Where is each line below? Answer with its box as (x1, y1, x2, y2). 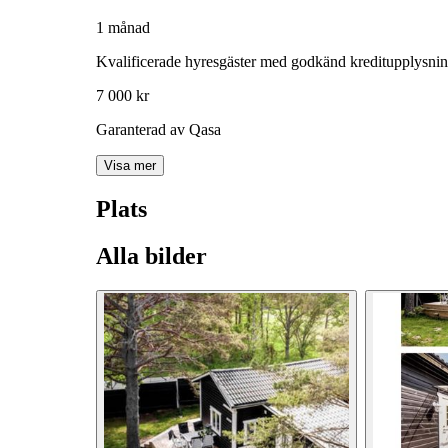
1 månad (96, 19, 150, 37)
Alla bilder (96, 243, 207, 269)
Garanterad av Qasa (96, 121, 221, 139)
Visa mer (104, 158, 156, 174)
